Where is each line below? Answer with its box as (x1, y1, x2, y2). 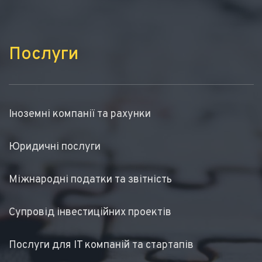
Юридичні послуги (8, 140, 101, 154)
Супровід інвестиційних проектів (8, 206, 171, 219)
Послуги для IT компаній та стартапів (8, 239, 194, 252)
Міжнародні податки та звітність (8, 173, 172, 187)
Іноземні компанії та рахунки (8, 108, 151, 121)
